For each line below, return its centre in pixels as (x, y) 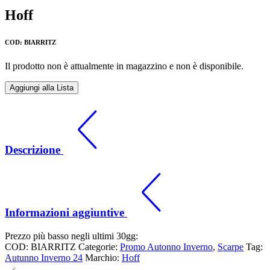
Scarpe (231, 246)
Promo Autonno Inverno (166, 246)
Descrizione (34, 150)
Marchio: (103, 257)
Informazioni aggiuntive (66, 212)
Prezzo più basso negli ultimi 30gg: (71, 236)
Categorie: (99, 246)
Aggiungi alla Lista (42, 88)
